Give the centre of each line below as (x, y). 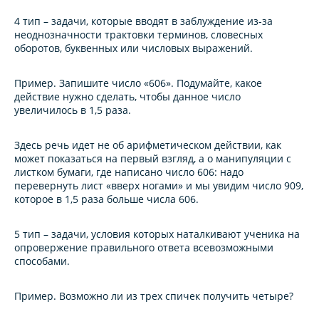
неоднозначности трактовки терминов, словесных (138, 35)
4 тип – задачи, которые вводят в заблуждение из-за (143, 21)
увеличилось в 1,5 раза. (73, 110)
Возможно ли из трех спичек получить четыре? (176, 296)
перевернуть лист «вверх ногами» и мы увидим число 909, (159, 186)
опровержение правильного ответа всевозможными (144, 248)
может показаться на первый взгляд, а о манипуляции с (153, 159)
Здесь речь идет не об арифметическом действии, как (148, 145)
